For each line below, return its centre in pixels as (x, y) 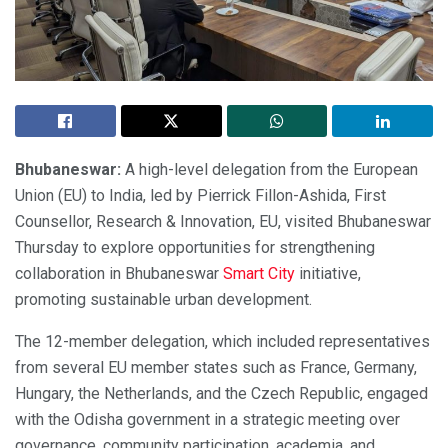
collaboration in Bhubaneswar (119, 274)
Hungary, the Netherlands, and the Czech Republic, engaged (221, 394)
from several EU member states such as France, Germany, (216, 368)
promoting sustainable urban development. (163, 300)
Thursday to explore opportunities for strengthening (195, 248)
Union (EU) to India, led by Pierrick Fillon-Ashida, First (200, 196)
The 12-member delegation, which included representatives (222, 342)
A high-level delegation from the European (269, 170)
